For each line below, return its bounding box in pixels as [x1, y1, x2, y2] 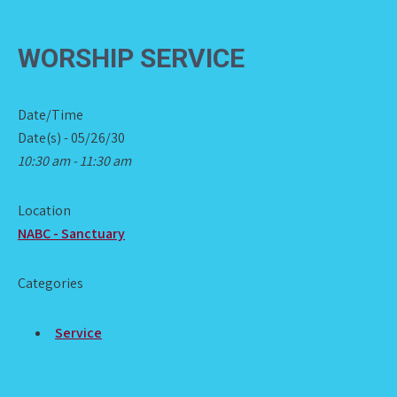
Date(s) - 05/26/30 [18, 128, 125, 147]
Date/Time [18, 105, 83, 124]
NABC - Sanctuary [18, 224, 125, 243]
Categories [18, 274, 83, 292]
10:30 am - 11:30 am [18, 152, 131, 170]
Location [18, 201, 71, 220]
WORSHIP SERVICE [18, 43, 245, 74]
